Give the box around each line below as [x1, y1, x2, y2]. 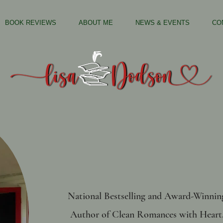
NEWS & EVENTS [135, 19, 190, 26]
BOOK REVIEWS [5, 19, 56, 26]
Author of [70, 208, 112, 221]
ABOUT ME [79, 19, 113, 26]
